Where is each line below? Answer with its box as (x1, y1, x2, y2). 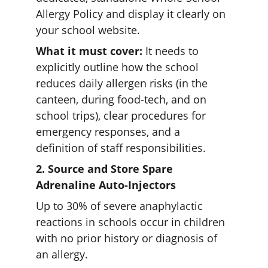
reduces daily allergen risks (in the (36, 76, 211, 90)
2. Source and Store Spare (36, 162, 176, 176)
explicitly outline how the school (36, 60, 202, 74)
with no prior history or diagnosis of (36, 231, 220, 245)
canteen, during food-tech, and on (36, 92, 209, 106)
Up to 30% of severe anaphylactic (36, 199, 206, 213)
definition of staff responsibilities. (36, 141, 212, 155)
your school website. (36, 23, 146, 37)
